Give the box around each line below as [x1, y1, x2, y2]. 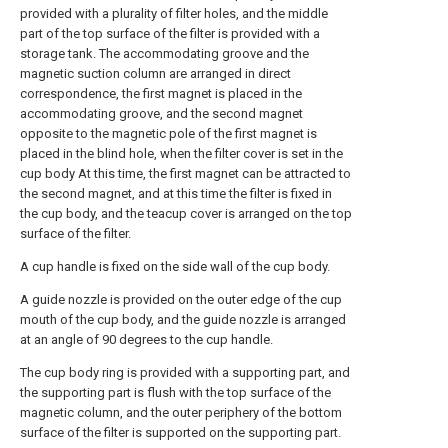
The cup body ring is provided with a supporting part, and [20, 364, 350, 380]
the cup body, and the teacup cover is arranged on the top [20, 205, 352, 221]
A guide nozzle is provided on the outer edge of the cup [20, 291, 342, 307]
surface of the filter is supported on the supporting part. [20, 424, 341, 440]
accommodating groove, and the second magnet [20, 105, 303, 121]
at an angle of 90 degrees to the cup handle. [20, 331, 273, 347]
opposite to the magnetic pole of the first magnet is [20, 125, 317, 141]
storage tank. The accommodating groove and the [20, 45, 309, 61]
